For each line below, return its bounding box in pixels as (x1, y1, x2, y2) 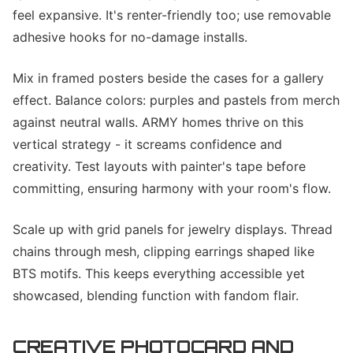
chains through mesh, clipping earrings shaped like (13, 243, 314, 259)
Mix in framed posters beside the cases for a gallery (13, 70, 324, 86)
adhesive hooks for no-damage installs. (13, 29, 247, 45)
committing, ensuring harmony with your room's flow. (13, 180, 331, 196)
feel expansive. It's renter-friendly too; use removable (13, 7, 331, 23)
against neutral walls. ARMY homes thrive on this (13, 114, 303, 130)
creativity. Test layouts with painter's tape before (13, 158, 306, 174)
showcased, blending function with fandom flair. (13, 288, 299, 303)
